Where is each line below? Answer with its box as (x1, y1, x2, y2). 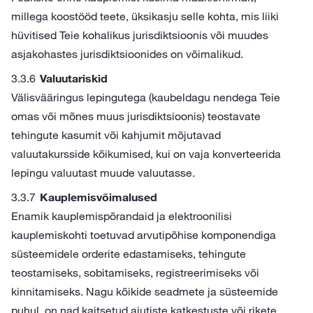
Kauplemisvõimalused (40, 190, 157, 204)
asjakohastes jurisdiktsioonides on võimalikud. (11, 47, 243, 61)
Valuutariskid (40, 71, 108, 85)
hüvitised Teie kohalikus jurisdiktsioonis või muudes (11, 28, 268, 42)
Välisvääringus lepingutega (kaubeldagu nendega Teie (11, 90, 280, 104)
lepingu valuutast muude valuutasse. (11, 166, 195, 180)
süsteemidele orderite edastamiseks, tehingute (11, 247, 246, 261)
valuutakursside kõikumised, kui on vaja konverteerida (11, 147, 281, 161)
